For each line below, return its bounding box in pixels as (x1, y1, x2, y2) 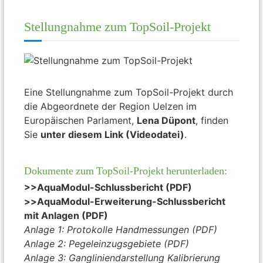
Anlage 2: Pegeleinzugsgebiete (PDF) (24, 238, 190, 250)
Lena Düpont (137, 114, 196, 127)
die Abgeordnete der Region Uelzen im (24, 100, 197, 113)
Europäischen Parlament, (24, 114, 137, 127)
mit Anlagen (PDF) (24, 210, 111, 222)
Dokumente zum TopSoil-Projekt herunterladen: (24, 162, 228, 178)
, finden (195, 114, 229, 127)
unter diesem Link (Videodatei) (41, 129, 185, 141)
